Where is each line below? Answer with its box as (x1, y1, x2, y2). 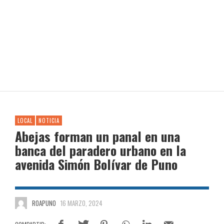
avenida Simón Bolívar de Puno (15, 154, 177, 174)
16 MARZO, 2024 (60, 198, 102, 208)
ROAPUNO (31, 198, 56, 208)
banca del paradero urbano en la (15, 140, 186, 160)
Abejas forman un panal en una (15, 126, 180, 146)
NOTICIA (38, 116, 59, 124)
